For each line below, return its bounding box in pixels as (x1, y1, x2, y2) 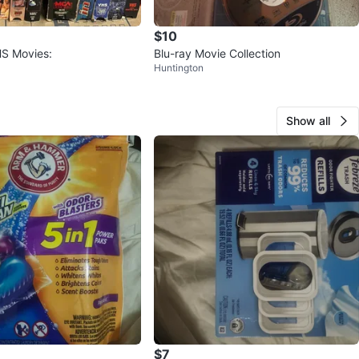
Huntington (154, 61, 204, 74)
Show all (286, 113, 330, 127)
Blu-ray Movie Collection (154, 46, 280, 60)
